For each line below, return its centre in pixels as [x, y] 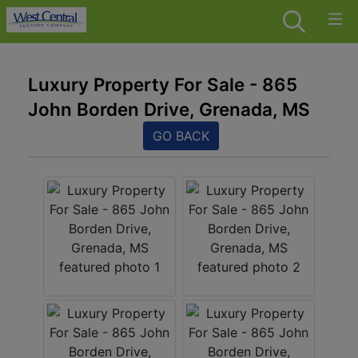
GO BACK [181, 136]
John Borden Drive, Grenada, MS [169, 109]
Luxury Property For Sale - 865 [163, 84]
